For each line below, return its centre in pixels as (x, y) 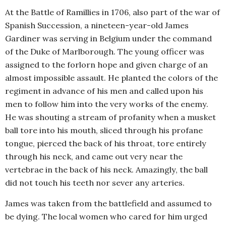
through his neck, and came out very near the (94, 157)
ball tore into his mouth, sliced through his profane (104, 130)
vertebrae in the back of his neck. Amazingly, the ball (106, 170)
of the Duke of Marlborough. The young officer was (105, 52)
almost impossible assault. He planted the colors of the (111, 78)
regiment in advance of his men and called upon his (104, 91)
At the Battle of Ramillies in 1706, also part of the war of (112, 12)
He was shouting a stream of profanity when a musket (110, 117)
